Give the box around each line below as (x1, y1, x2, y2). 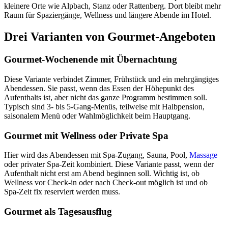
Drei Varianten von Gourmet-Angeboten (4, 30, 215, 44)
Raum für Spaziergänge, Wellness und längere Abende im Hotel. (4, 11, 211, 20)
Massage (189, 151, 217, 160)
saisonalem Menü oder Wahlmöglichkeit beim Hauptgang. (4, 111, 190, 121)
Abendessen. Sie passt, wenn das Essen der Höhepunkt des (4, 84, 194, 93)
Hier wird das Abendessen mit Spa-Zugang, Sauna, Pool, (4, 151, 189, 160)
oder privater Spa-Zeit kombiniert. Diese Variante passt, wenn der (4, 160, 214, 169)
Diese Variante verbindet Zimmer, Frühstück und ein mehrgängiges (4, 75, 219, 84)
